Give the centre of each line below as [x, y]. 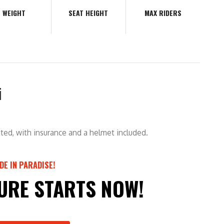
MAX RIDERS [163, 13]
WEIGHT [14, 13]
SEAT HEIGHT [88, 13]
